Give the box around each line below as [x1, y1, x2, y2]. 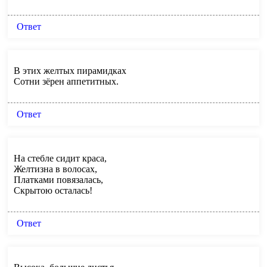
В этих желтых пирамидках [14, 65, 126, 76]
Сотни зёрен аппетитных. [14, 76, 119, 86]
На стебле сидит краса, [14, 153, 107, 163]
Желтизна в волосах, [14, 163, 97, 174]
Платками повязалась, [14, 174, 103, 185]
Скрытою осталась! [14, 185, 92, 195]
